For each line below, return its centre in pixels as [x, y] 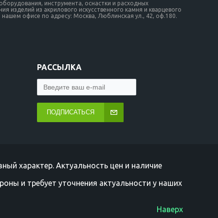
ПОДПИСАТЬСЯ [71, 112]
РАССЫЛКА [59, 67]
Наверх [170, 209]
